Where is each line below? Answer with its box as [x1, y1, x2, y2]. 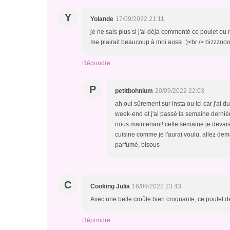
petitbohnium [115, 87, 153, 94]
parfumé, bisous [115, 141, 160, 148]
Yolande [90, 15, 113, 23]
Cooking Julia [90, 183, 130, 190]
